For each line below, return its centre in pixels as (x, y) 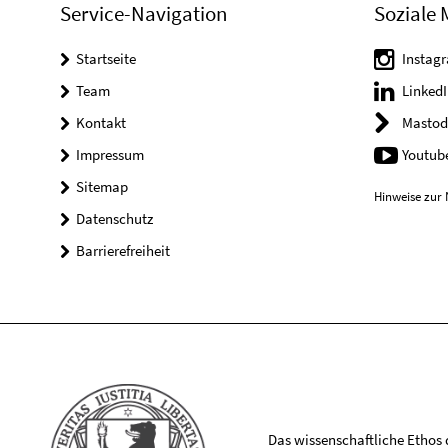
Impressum (110, 154)
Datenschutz (114, 218)
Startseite (106, 58)
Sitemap (102, 186)
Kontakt (101, 122)
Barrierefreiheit (123, 250)
